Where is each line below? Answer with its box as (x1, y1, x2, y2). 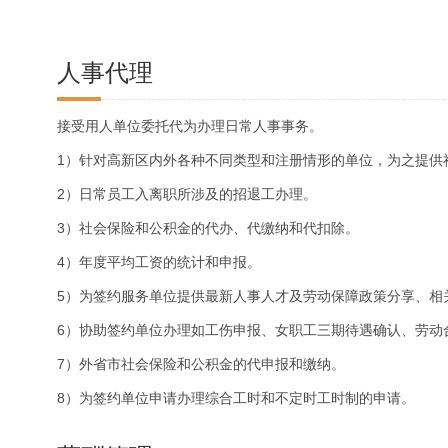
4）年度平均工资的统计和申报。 (57, 254, 261, 270)
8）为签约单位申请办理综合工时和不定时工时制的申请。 (57, 390, 415, 406)
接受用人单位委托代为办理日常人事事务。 (57, 118, 323, 134)
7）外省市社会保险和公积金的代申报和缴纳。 (57, 356, 345, 372)
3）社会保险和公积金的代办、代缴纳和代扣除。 (57, 220, 359, 236)
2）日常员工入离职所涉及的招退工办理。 (57, 186, 317, 202)
